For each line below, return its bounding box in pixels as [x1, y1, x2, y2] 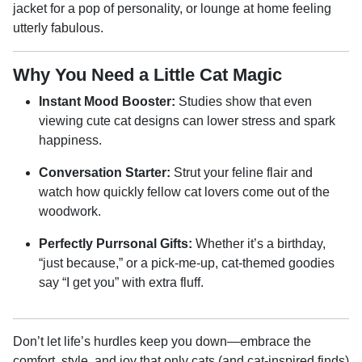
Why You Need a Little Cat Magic [13, 65, 282, 85]
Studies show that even [175, 95, 312, 108]
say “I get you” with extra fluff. [39, 276, 204, 289]
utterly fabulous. [13, 21, 103, 35]
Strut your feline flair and [170, 166, 313, 179]
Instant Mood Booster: [39, 95, 175, 108]
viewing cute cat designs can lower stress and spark [39, 114, 335, 128]
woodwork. [39, 204, 101, 218]
